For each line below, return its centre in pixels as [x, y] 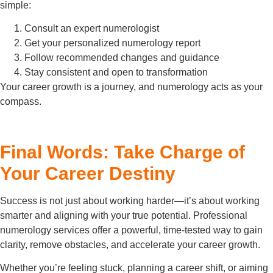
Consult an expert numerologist [92, 29]
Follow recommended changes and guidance [122, 58]
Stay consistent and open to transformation [116, 73]
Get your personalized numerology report [112, 43]
